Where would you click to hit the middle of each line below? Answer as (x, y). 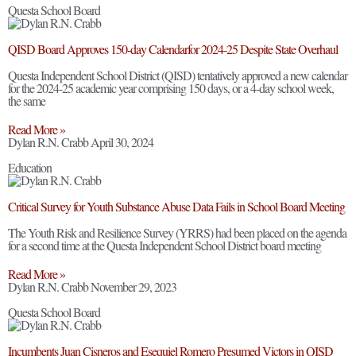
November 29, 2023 (133, 286)
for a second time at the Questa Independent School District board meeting (164, 245)
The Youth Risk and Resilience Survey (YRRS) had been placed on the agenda (177, 232)
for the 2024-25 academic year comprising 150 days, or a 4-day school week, (171, 87)
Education (30, 167)
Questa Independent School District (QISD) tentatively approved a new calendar (178, 75)
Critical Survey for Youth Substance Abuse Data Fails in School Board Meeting (176, 206)
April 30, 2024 (122, 141)
